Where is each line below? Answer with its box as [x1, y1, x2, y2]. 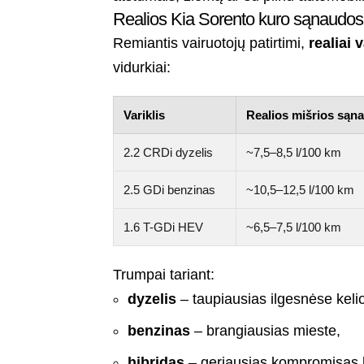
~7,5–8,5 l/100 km [246, 145, 342, 160]
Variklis [123, 108, 166, 123]
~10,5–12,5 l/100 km [246, 183, 355, 197]
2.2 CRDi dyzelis [123, 145, 214, 160]
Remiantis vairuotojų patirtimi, [113, 35, 310, 52]
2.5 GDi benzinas [123, 183, 216, 197]
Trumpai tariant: [113, 266, 215, 284]
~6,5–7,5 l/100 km [246, 220, 342, 235]
